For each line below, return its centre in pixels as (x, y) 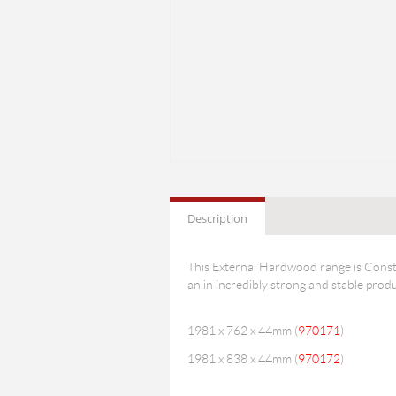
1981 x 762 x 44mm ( (243, 331)
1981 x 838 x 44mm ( (243, 359)
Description (217, 218)
